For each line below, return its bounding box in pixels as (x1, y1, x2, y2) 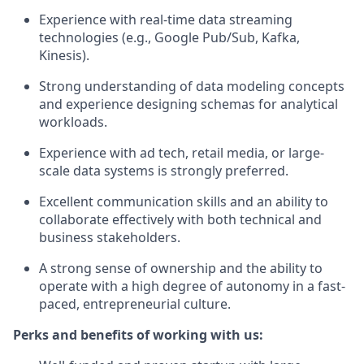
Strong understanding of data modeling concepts (39, 76, 344, 95)
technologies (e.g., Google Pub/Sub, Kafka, (39, 28, 300, 46)
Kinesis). (39, 45, 89, 64)
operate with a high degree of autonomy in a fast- (39, 276, 345, 295)
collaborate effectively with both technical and (39, 210, 322, 228)
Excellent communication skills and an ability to (39, 192, 328, 210)
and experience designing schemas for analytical (39, 94, 338, 113)
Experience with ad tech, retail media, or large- (39, 143, 324, 162)
